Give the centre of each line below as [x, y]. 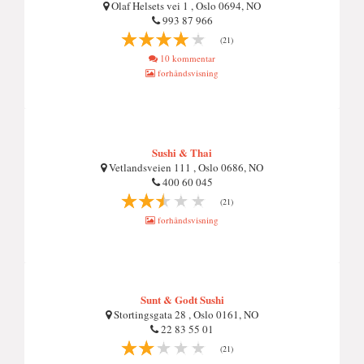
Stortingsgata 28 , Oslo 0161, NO [185, 314]
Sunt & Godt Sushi [182, 299]
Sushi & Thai [182, 152]
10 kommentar [186, 58]
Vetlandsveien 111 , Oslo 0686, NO [185, 167]
